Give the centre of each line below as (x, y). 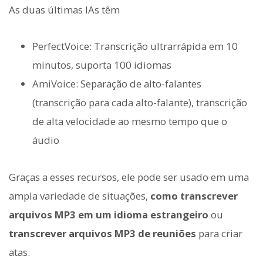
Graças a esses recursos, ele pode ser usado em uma (129, 177)
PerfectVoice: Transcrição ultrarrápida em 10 (135, 46)
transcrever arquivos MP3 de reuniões (102, 233)
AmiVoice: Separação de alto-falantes (117, 84)
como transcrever (194, 195)
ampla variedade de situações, (80, 195)
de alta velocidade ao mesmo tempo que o (130, 122)
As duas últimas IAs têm (64, 10)
